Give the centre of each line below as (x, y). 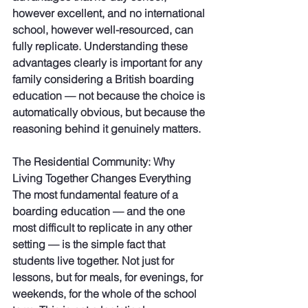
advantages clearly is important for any (109, 63)
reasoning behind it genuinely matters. (107, 129)
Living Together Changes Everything (102, 178)
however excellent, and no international (110, 13)
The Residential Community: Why (95, 162)
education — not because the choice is (110, 96)
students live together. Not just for (95, 261)
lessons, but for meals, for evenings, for (109, 277)
